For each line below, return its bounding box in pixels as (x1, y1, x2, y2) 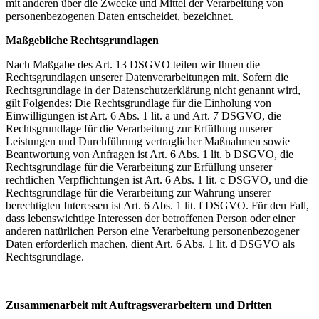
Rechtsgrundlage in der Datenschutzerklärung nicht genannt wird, (6, 83, 300, 96)
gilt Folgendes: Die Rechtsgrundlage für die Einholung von (6, 96, 271, 109)
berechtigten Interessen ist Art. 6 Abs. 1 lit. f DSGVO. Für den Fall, (6, 199, 309, 211)
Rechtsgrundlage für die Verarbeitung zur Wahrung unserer (6, 186, 271, 199)
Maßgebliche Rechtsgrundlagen (6, 33, 159, 46)
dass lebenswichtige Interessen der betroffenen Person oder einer (6, 211, 295, 224)
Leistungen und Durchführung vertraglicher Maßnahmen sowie (6, 135, 290, 147)
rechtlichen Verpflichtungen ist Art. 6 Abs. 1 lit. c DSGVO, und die (6, 173, 308, 186)
